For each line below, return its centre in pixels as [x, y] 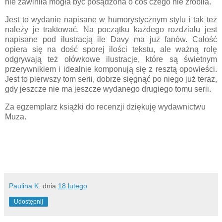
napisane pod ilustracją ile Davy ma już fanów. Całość [111, 40]
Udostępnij [28, 201]
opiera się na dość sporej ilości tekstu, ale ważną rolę [111, 50]
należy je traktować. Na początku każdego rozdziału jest [111, 30]
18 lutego [73, 186]
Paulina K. [25, 186]
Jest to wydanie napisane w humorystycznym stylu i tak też [111, 20]
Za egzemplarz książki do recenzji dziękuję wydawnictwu [105, 107]
